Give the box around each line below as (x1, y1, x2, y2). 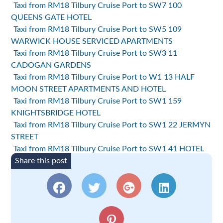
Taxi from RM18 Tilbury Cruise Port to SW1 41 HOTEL (13, 145, 205, 153)
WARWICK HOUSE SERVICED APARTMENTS (11, 37, 173, 46)
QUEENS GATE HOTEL (11, 13, 92, 22)
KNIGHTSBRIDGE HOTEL (11, 109, 101, 117)
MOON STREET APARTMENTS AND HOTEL (11, 85, 166, 94)
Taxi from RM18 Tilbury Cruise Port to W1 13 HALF (13, 73, 195, 82)
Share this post (15, 157, 68, 165)
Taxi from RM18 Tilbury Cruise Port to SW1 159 (13, 97, 182, 106)
